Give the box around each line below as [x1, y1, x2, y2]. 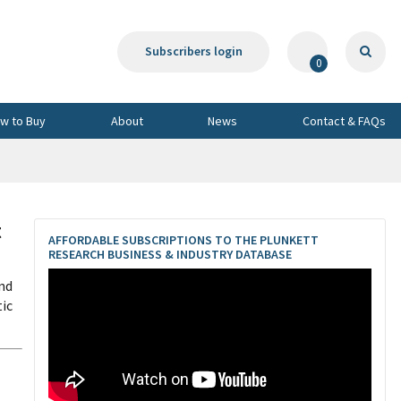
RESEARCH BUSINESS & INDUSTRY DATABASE [48, 246, 292, 262]
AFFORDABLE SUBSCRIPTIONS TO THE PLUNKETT [48, 232, 319, 248]
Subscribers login [144, 43, 243, 59]
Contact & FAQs [303, 112, 386, 129]
